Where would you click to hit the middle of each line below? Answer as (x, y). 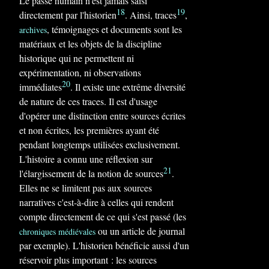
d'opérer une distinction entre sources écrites (102, 116)
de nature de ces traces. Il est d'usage (88, 101)
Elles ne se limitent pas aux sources (86, 188)
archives (33, 30)
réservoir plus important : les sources (88, 260)
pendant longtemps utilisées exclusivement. (100, 144)
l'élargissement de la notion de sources (91, 173)
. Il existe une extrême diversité (128, 87)
